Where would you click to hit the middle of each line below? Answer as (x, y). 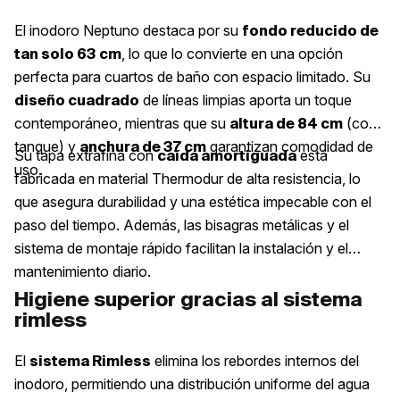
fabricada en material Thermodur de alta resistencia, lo (187, 179)
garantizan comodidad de (290, 147)
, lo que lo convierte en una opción (232, 54)
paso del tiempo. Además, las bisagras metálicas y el (182, 225)
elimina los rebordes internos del (255, 361)
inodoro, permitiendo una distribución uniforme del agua (192, 384)
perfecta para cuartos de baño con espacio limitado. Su (192, 77)
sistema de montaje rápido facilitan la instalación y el (181, 249)
